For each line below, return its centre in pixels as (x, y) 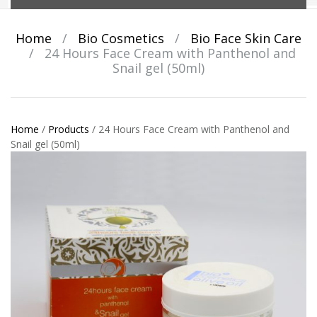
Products (69, 129)
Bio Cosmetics (121, 38)
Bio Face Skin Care (246, 38)
